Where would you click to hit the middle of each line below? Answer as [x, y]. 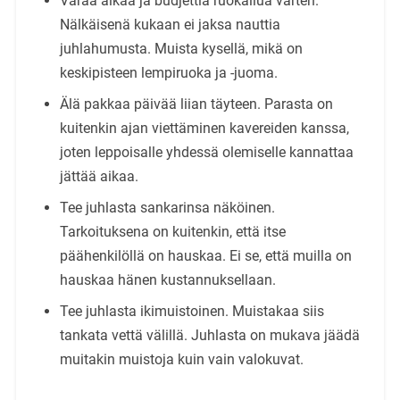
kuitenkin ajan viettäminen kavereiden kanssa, [204, 128]
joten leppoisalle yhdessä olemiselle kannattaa [206, 152]
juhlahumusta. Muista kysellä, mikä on [181, 48]
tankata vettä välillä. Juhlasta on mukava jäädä [209, 335]
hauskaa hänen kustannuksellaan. [167, 279]
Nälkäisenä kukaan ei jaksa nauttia [170, 24]
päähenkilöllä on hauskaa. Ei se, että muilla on [205, 255]
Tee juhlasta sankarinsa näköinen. [167, 207]
